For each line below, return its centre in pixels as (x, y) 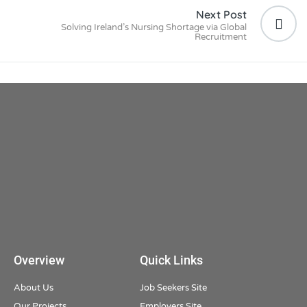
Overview (39, 260)
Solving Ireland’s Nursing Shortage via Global (154, 27)
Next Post (221, 14)
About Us (34, 288)
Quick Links (171, 260)
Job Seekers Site (173, 288)
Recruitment (221, 37)
